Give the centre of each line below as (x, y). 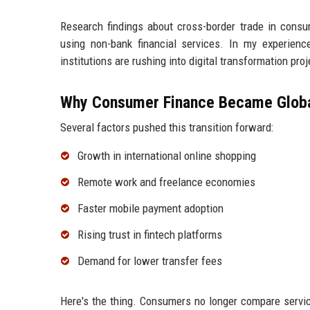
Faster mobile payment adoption (151, 208)
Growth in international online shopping (167, 156)
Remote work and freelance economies (166, 182)
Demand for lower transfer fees (150, 261)
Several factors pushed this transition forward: (167, 128)
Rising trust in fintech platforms (150, 234)
